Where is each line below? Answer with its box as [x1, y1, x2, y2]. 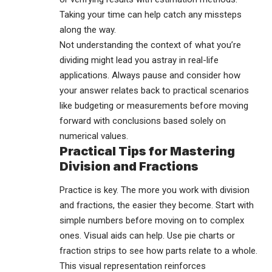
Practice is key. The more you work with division [59, 184, 250, 195]
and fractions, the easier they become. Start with [59, 199, 254, 211]
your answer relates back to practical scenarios [59, 84, 249, 96]
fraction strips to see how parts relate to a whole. [59, 245, 257, 256]
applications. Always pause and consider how [59, 69, 240, 81]
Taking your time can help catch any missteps [59, 8, 242, 20]
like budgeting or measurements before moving [59, 100, 248, 111]
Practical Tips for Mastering [59, 143, 235, 158]
